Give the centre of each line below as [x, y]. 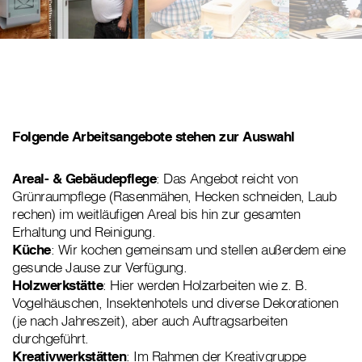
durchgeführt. [51, 339]
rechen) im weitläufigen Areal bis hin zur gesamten [156, 214]
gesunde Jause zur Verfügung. [99, 267]
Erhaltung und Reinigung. [84, 232]
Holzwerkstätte [57, 285]
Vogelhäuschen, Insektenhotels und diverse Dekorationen [175, 303]
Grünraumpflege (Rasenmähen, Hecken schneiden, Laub [174, 196]
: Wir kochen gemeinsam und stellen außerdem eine [198, 250]
